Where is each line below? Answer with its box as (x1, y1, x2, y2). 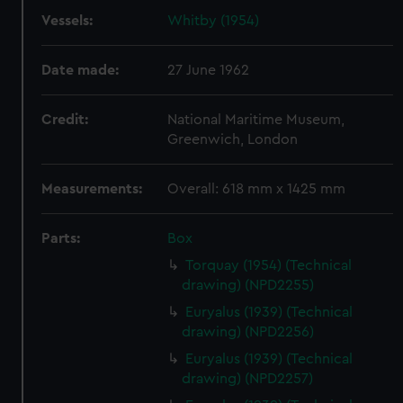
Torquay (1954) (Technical (185, 258, 353, 273)
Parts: (41, 231, 81, 246)
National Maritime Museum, (167, 112, 345, 127)
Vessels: (41, 13, 94, 28)
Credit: (41, 112, 89, 127)
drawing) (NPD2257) (182, 372, 314, 386)
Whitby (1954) (167, 13, 260, 28)
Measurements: (41, 182, 143, 196)
